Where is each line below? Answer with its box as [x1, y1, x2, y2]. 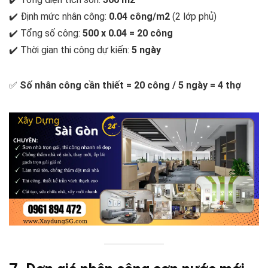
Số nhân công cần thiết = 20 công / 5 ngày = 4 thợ [20, 80, 241, 92]
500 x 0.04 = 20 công [83, 28, 173, 39]
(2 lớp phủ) [170, 11, 217, 23]
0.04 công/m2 [109, 11, 170, 23]
